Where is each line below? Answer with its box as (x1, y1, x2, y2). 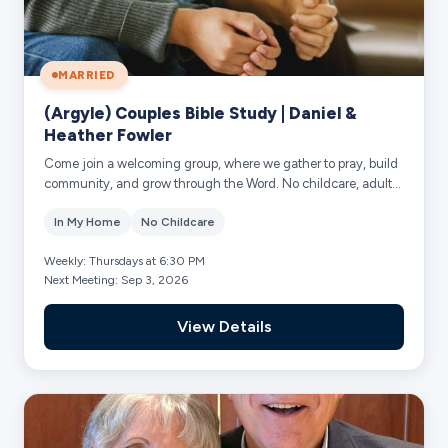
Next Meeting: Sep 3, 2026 (44, 272, 189, 287)
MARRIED (58, 67, 116, 82)
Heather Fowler (44, 124, 173, 145)
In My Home (54, 214, 122, 229)
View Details (176, 316, 272, 336)
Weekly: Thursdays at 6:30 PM (44, 253, 206, 268)
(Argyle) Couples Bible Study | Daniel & (44, 102, 358, 123)
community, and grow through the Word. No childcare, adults (44, 175, 399, 191)
